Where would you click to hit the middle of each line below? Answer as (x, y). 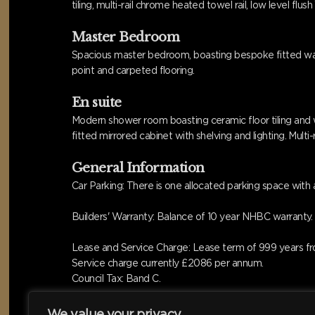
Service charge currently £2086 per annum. (168, 263)
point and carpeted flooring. (133, 70)
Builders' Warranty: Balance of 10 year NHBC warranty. (192, 216)
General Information (138, 168)
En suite (97, 102)
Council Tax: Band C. (116, 278)
